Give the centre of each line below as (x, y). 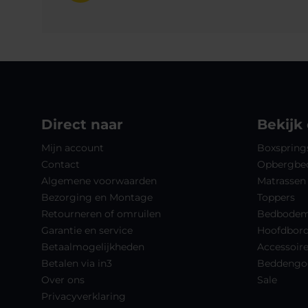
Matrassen (281, 180)
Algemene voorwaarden (99, 180)
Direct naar (82, 124)
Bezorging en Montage (97, 197)
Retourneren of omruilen (101, 213)
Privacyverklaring (84, 296)
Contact (60, 164)
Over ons (63, 279)
